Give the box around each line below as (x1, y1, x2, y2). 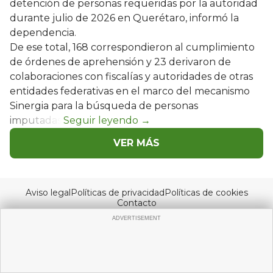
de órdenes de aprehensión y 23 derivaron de (10, 55, 231, 68)
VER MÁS (113, 136, 160, 149)
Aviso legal (25, 186, 71, 198)
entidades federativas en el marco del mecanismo (10, 85, 250, 97)
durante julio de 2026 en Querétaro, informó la (10, 12, 239, 24)
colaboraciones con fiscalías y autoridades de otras (10, 70, 253, 82)
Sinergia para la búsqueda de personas (10, 99, 198, 112)
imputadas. (10, 114, 63, 126)
